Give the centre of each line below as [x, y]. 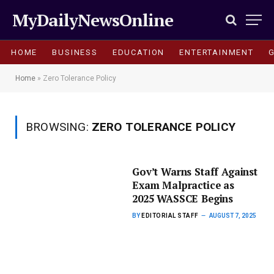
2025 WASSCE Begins [183, 199]
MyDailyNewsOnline [93, 20]
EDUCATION [139, 52]
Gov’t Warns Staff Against [195, 172]
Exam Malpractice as [183, 185]
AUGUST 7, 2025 [232, 216]
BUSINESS [75, 52]
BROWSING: [59, 127]
